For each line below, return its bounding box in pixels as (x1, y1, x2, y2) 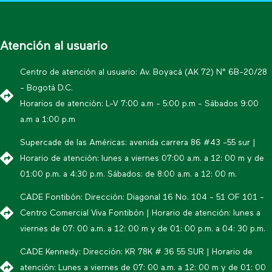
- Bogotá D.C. (19, 83, 73, 92)
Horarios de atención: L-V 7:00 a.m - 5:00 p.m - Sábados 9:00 (19, 99, 259, 108)
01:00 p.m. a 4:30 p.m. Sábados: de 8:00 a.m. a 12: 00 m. (19, 169, 237, 178)
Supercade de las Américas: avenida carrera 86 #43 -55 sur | (19, 138, 256, 147)
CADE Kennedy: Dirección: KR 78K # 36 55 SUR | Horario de (19, 247, 253, 256)
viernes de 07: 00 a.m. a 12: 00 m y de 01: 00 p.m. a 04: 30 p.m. (19, 224, 265, 233)
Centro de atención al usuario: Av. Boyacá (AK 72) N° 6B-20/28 (19, 67, 267, 76)
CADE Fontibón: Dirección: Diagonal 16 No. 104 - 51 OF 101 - (19, 192, 264, 202)
